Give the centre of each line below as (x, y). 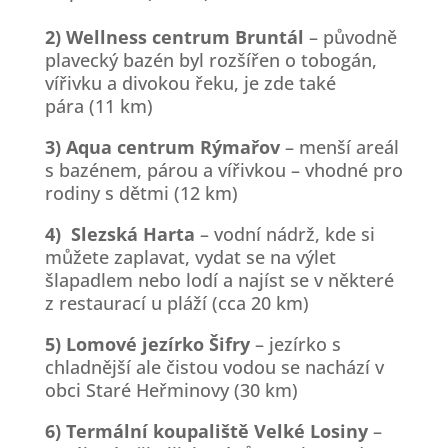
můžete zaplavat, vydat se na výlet (190, 256)
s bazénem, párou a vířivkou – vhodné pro (223, 169)
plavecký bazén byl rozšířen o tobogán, (210, 59)
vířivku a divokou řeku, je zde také (190, 82)
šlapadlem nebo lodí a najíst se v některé (219, 279)
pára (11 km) (98, 105)
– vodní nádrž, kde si (284, 233)
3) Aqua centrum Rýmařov (162, 146)
